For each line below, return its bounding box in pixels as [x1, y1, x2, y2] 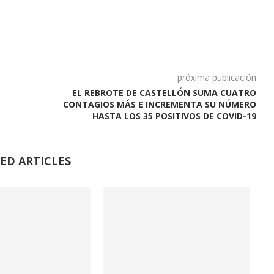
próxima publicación [177, 71, 256, 83]
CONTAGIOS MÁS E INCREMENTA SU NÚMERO [62, 98, 256, 110]
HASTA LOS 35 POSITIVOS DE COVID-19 [92, 109, 256, 122]
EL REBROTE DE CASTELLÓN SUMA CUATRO [72, 86, 256, 98]
